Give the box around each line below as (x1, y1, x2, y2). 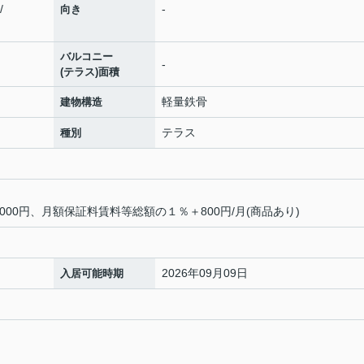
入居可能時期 (60, 267, 123, 279)
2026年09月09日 (162, 266, 248, 279)
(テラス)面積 (60, 66, 119, 78)
